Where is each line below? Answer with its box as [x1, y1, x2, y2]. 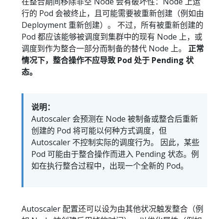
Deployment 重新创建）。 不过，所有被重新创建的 [22, 20, 203, 31]
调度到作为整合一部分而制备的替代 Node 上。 [22, 43, 188, 54]
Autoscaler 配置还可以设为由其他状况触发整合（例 [22, 203, 203, 215]
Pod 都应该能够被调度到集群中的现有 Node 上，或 [22, 31, 202, 43]
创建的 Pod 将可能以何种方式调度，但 [31, 125, 167, 136]
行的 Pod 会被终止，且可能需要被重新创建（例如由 [22, 8, 204, 19]
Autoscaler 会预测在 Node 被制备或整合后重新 [31, 113, 198, 125]
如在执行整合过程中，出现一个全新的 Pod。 [31, 160, 188, 172]
